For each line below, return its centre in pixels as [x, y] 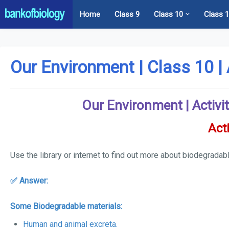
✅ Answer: [30, 181]
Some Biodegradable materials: [66, 206]
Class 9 [127, 14]
